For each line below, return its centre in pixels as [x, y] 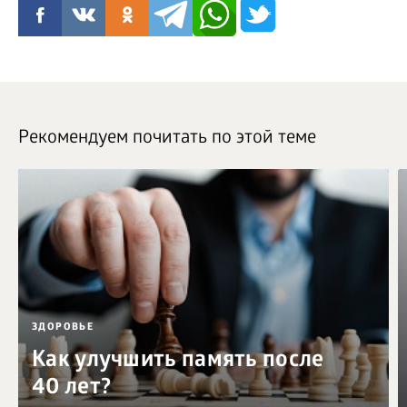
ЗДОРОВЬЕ [63, 327]
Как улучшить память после [178, 361]
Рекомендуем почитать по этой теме [167, 139]
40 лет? [72, 388]
